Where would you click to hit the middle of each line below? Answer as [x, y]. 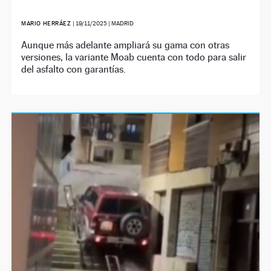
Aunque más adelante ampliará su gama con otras [126, 45]
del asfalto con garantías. [74, 69]
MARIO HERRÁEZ [47, 23]
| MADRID [121, 23]
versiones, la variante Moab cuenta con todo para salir [134, 57]
